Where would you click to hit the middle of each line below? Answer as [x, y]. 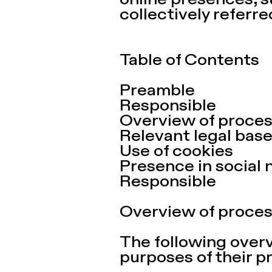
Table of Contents [189, 61]
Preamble [157, 91]
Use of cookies [176, 152]
